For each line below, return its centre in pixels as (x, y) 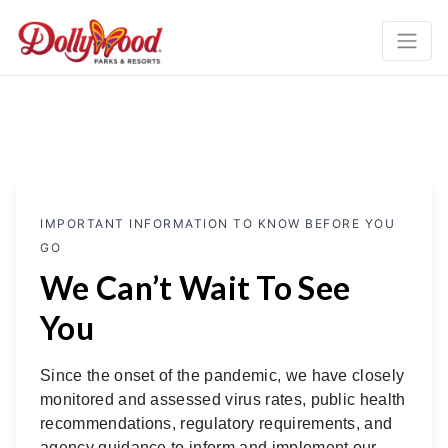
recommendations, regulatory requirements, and (216, 423)
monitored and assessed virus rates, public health (223, 399)
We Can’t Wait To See (195, 287)
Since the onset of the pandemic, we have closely (222, 375)
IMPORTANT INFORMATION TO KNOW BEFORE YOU (217, 223)
